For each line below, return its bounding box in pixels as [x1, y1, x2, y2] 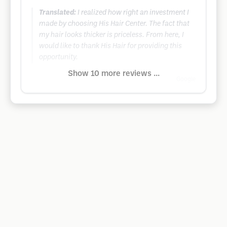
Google [176, 77, 196, 82]
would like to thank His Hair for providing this [39, 43, 182, 50]
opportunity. [39, 54, 78, 61]
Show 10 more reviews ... [67, 70, 160, 78]
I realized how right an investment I [78, 10, 189, 16]
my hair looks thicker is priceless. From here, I [39, 32, 184, 39]
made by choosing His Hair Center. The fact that [39, 21, 190, 27]
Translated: [39, 10, 76, 16]
